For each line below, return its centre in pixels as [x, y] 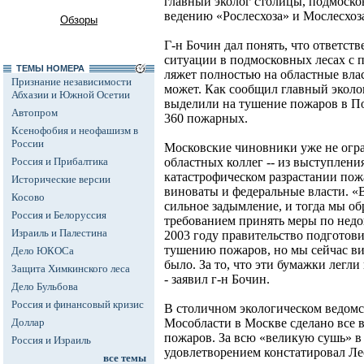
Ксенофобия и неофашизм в [75, 130]
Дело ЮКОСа [43, 251]
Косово [28, 197]
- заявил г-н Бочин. [217, 279]
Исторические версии [61, 179]
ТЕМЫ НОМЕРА [50, 68]
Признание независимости [71, 82]
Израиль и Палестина [59, 233]
